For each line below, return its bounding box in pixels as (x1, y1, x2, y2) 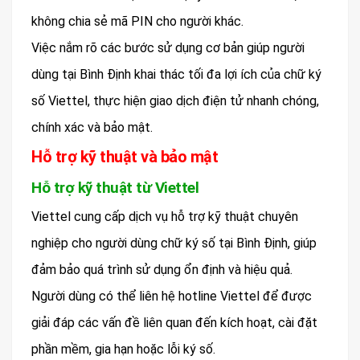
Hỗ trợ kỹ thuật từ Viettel (31, 178, 198, 198)
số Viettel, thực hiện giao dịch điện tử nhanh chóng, (31, 93, 319, 109)
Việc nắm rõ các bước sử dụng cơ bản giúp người (31, 40, 305, 56)
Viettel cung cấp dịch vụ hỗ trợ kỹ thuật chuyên (31, 209, 298, 225)
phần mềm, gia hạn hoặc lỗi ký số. (31, 342, 215, 358)
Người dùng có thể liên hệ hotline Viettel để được (31, 288, 312, 305)
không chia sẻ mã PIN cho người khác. (31, 14, 243, 30)
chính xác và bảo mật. (31, 120, 153, 136)
